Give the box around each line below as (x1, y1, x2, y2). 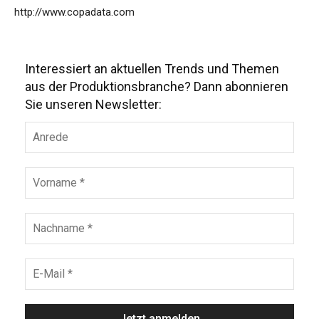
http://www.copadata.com (14, 6, 135, 19)
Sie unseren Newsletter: (25, 96, 162, 112)
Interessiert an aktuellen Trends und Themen (25, 61, 279, 76)
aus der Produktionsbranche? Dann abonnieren (25, 78, 288, 94)
